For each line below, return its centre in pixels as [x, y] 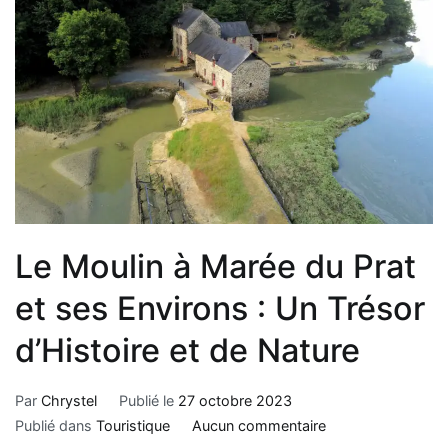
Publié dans [55, 425]
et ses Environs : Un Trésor [220, 308]
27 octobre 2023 [234, 400]
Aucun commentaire [258, 425]
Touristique [133, 425]
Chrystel [69, 400]
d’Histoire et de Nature [187, 350]
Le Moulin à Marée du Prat [215, 266]
